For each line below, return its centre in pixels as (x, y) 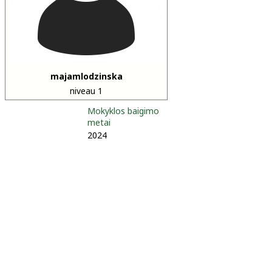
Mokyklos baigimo (123, 111)
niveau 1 (86, 91)
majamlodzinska (86, 76)
